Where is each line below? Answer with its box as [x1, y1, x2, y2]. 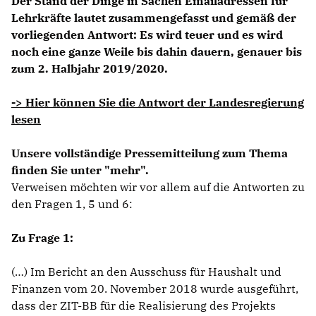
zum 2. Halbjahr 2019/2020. [11, 61, 168, 76]
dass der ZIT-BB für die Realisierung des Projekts [11, 298, 276, 313]
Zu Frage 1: [11, 231, 73, 245]
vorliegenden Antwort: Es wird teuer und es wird [11, 28, 283, 42]
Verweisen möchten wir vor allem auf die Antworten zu [11, 180, 305, 195]
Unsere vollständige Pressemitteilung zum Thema [11, 146, 288, 161]
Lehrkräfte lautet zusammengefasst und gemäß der [11, 11, 296, 25]
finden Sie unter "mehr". [11, 163, 149, 178]
